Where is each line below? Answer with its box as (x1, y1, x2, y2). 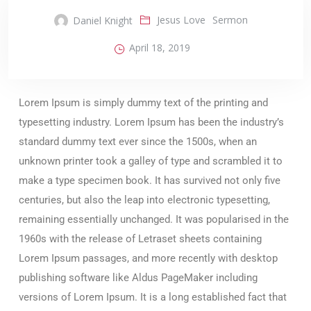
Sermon (212, 13, 248, 26)
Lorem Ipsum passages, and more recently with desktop (19, 252, 278, 265)
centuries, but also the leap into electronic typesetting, (19, 194, 270, 207)
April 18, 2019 (129, 41, 190, 55)
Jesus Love (156, 13, 205, 26)
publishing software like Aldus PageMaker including (19, 271, 258, 285)
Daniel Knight (72, 14, 133, 28)
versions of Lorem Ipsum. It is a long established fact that (19, 291, 287, 304)
